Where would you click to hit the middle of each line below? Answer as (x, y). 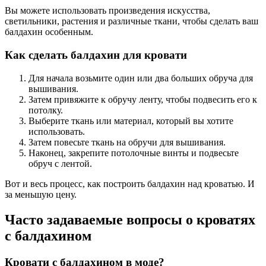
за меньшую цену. (41, 194)
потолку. (46, 110)
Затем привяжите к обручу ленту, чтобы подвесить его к (143, 99)
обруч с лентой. (60, 163)
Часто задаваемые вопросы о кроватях (130, 219)
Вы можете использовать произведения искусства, (107, 11)
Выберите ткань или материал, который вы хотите (131, 121)
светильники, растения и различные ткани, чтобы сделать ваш (132, 21)
